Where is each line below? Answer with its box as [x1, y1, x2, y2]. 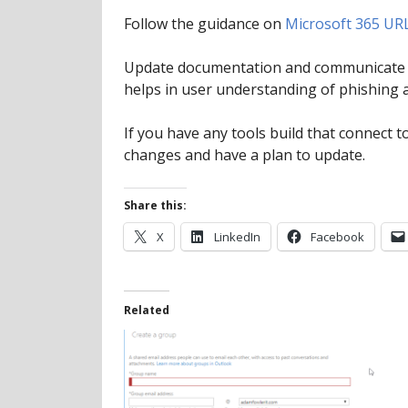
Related [124, 302, 169, 318]
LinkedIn [214, 229, 260, 245]
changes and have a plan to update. [124, 145, 365, 165]
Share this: [124, 198, 187, 213]
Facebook [311, 229, 364, 245]
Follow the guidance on [124, 14, 285, 34]
